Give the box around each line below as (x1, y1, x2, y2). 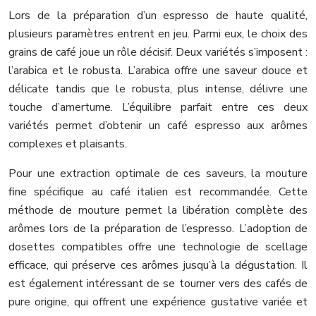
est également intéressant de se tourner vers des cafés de (8, 275, 308, 291)
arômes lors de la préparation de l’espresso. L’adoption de (8, 220, 308, 236)
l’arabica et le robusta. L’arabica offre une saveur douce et (8, 62, 308, 78)
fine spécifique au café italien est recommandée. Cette (8, 183, 308, 200)
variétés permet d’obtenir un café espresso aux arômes (8, 117, 308, 133)
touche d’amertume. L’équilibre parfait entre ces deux (8, 99, 308, 115)
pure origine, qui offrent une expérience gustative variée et (8, 293, 308, 310)
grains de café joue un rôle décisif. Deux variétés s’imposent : (8, 44, 308, 60)
